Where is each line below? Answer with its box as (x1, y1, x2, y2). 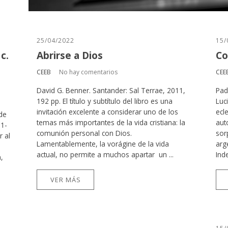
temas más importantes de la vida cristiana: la (37, 118, 185, 128)
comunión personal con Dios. (37, 128, 132, 138)
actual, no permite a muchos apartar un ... (37, 150, 174, 160)
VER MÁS (50, 175, 81, 185)
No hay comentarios (59, 68, 118, 77)
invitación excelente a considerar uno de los (37, 107, 178, 117)
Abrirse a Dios (37, 48, 103, 62)
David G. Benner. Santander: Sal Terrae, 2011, (37, 85, 185, 96)
